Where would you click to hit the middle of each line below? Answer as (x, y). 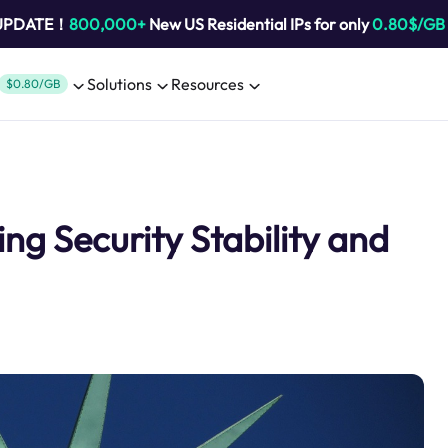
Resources (207, 84)
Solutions (119, 84)
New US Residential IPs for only (258, 24)
